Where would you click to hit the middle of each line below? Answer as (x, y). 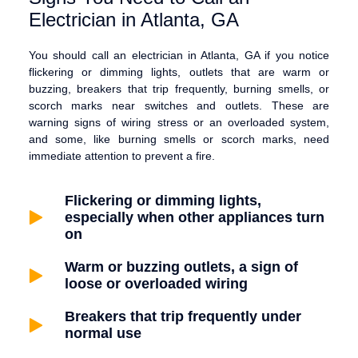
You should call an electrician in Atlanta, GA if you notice (179, 56)
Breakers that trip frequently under (183, 316)
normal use (103, 333)
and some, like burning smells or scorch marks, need (179, 139)
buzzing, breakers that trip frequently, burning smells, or (179, 89)
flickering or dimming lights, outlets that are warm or (179, 72)
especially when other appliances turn (195, 217)
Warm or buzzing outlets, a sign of (182, 267)
